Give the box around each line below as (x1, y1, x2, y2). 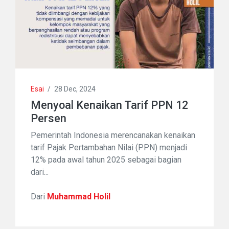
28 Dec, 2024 (54, 85, 96, 94)
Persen (31, 112, 66, 125)
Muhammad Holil (47, 192, 110, 202)
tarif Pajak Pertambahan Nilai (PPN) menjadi (31, 143, 187, 153)
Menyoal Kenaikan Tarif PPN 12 (31, 99, 188, 112)
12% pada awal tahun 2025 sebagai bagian (31, 155, 181, 165)
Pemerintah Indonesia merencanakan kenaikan (31, 130, 195, 141)
